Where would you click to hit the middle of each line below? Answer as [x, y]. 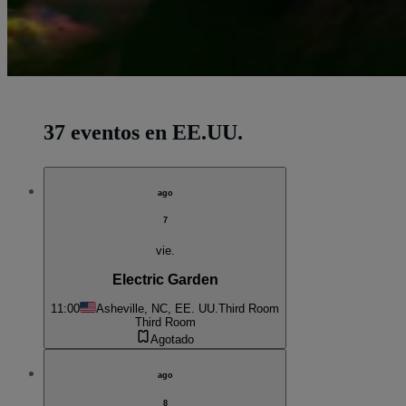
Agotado [172, 340]
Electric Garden [165, 279]
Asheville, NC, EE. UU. [157, 309]
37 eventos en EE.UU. [143, 132]
